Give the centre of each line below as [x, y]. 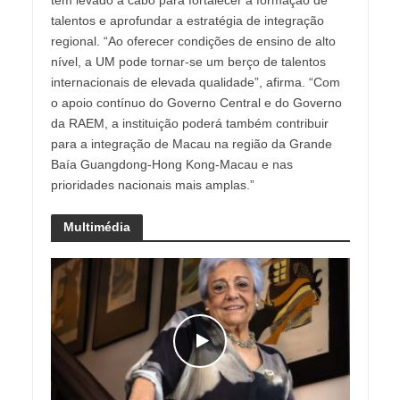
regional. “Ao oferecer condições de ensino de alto [193, 41]
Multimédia [96, 226]
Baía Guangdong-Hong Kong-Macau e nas [171, 164]
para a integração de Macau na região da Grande [191, 143]
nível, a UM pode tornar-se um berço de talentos [188, 61]
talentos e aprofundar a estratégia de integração [187, 20]
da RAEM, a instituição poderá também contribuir [189, 123]
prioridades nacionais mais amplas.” [152, 184]
